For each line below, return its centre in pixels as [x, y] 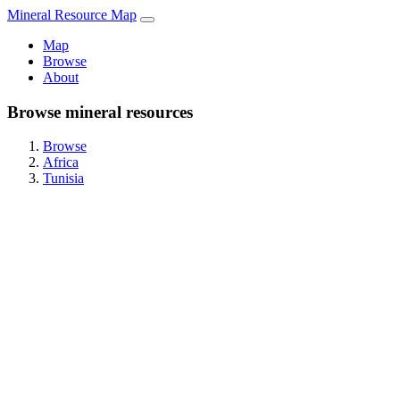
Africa [61, 162]
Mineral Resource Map [72, 15]
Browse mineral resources [100, 112]
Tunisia [63, 179]
